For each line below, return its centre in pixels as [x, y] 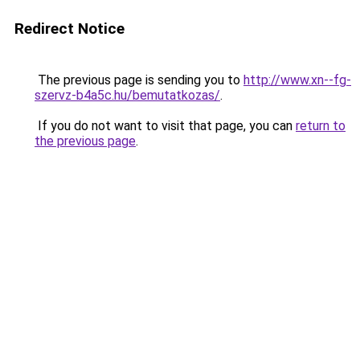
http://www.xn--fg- [297, 80]
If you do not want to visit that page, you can [165, 126]
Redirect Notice [70, 29]
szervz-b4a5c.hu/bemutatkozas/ [127, 95]
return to [321, 126]
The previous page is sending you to [139, 80]
